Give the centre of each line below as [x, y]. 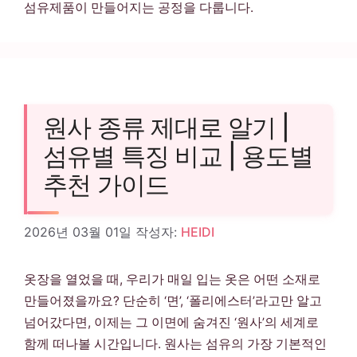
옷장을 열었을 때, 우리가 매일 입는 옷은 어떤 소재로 [172, 279]
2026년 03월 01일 [78, 231]
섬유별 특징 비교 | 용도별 [178, 157]
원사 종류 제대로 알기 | [167, 128]
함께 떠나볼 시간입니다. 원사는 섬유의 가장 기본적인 [175, 343]
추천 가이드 [106, 185]
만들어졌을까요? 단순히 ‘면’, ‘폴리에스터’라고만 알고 [173, 300]
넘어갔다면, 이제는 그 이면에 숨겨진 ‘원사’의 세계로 [171, 322]
